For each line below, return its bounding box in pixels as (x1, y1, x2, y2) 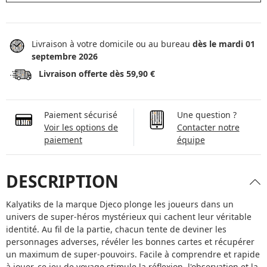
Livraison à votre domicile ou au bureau (31, 38, 193, 49)
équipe (176, 134, 205, 145)
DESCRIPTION (6, 170, 119, 193)
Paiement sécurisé (44, 109, 117, 120)
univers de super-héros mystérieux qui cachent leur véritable (6, 210, 252, 222)
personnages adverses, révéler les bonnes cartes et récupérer (6, 235, 254, 247)
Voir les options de (44, 122, 118, 133)
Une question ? (176, 109, 237, 120)
